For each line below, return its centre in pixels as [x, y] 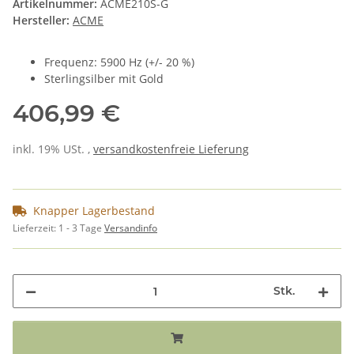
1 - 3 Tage [81, 228]
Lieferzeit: [36, 228]
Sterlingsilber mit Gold [104, 79]
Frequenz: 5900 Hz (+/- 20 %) [119, 62]
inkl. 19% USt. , [53, 149]
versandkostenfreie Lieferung [171, 149]
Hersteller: [41, 21]
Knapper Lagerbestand [94, 211]
